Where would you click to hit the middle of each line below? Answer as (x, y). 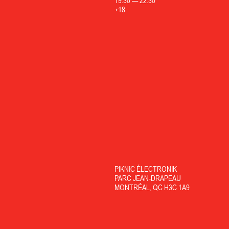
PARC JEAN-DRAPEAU (147, 178)
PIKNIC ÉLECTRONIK (145, 169)
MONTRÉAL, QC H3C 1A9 (152, 188)
